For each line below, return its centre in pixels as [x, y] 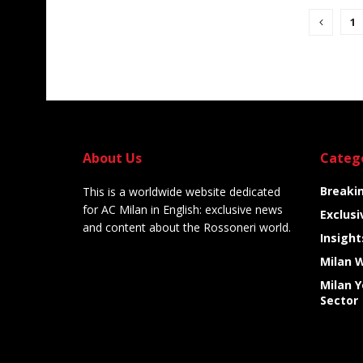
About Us [112, 158]
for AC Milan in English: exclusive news [183, 210]
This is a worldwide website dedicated [181, 192]
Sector [339, 301]
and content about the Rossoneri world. [187, 228]
